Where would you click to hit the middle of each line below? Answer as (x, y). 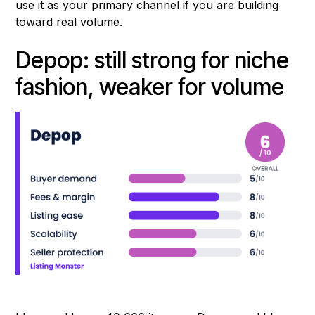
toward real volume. (69, 22)
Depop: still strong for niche (153, 60)
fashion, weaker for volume (150, 87)
